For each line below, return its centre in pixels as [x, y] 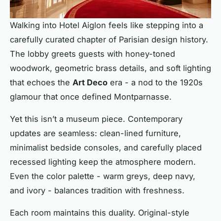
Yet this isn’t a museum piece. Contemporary [96, 119]
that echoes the [41, 82]
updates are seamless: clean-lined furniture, [95, 133]
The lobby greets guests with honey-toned [92, 54]
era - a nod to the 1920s [155, 82]
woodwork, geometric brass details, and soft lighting [110, 68]
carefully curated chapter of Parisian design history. [109, 39]
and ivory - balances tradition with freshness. [97, 190]
